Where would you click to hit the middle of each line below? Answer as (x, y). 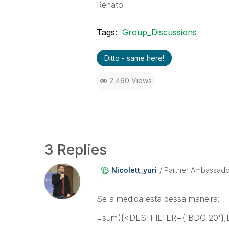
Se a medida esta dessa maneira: (158, 199)
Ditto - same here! (134, 58)
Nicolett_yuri (134, 170)
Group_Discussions (159, 32)
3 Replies (76, 150)
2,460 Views (130, 81)
